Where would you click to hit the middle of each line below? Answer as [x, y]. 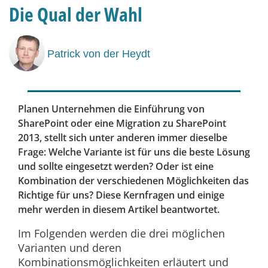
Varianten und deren [70, 248]
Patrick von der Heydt [99, 54]
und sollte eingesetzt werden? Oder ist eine [116, 167]
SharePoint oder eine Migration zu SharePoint [122, 124]
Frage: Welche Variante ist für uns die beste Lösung [134, 152]
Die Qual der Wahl [76, 14]
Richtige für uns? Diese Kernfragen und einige [121, 195]
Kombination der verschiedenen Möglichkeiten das [133, 181]
